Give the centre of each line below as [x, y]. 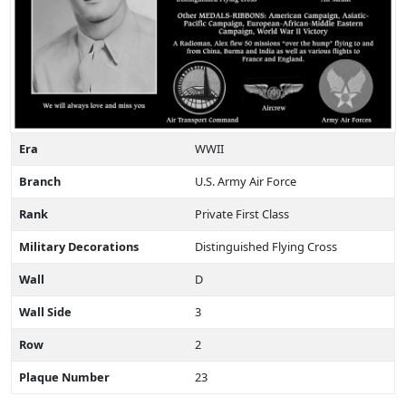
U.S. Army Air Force [246, 182]
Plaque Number [64, 377]
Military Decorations [79, 247]
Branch [40, 182]
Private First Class [242, 214]
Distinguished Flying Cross [266, 247]
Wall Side [45, 312]
